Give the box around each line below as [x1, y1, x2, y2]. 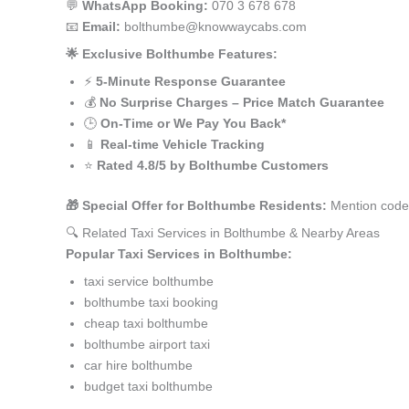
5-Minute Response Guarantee [96, 74, 286, 89]
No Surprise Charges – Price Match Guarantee [100, 95, 384, 110]
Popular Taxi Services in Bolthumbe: [66, 246, 292, 261]
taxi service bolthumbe [84, 274, 214, 288]
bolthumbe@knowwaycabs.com [121, 19, 307, 34]
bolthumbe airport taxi [84, 337, 210, 351]
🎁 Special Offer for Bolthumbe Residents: [66, 198, 327, 213]
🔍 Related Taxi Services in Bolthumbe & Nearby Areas [66, 225, 380, 240]
